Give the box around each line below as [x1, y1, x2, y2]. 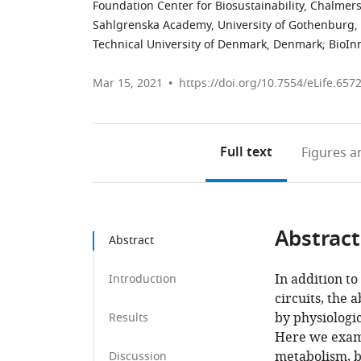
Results [109, 309, 148, 326]
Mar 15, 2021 [93, 75, 163, 92]
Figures [301, 143, 346, 163]
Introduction [109, 271, 176, 288]
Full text [219, 143, 272, 164]
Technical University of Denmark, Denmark [93, 36, 322, 53]
